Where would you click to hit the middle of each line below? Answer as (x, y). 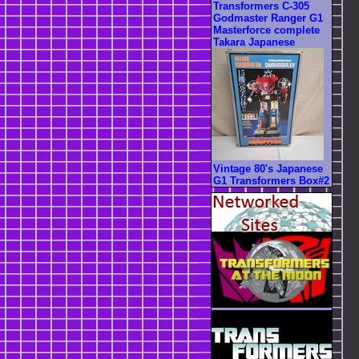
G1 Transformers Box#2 (271, 180)
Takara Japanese (254, 42)
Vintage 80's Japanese (268, 168)
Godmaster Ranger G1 (268, 18)
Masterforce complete (266, 30)
